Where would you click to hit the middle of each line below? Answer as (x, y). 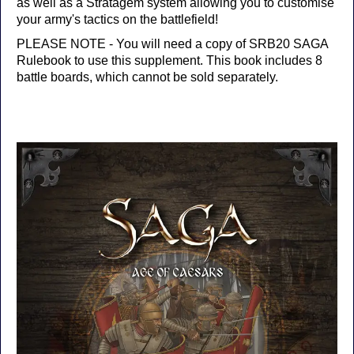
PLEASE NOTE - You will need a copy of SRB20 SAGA (172, 44)
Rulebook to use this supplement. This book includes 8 (169, 60)
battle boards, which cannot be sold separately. (147, 77)
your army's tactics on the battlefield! (117, 19)
